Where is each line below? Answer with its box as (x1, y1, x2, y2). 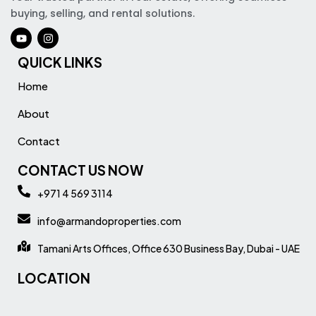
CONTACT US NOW (18, 162, 143, 178)
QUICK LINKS (18, 54, 102, 71)
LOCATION (18, 269, 90, 286)
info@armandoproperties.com (37, 214, 181, 227)
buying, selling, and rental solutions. (11, 6, 197, 20)
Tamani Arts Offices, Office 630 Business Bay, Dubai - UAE (37, 242, 300, 255)
